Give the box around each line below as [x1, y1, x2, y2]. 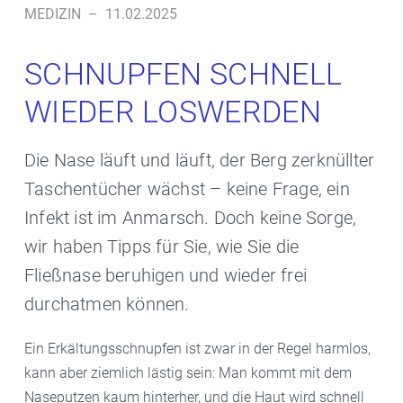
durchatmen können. [24, 293, 190, 315]
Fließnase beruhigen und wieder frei [24, 264, 308, 286]
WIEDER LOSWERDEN [24, 94, 321, 130]
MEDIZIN [24, 5, 81, 22]
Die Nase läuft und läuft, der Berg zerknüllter [24, 149, 375, 171]
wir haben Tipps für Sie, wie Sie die [24, 236, 300, 257]
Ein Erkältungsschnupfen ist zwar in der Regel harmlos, [24, 340, 371, 357]
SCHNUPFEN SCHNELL [24, 56, 343, 92]
